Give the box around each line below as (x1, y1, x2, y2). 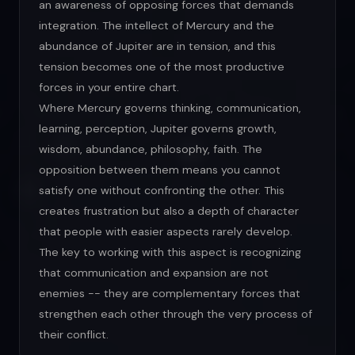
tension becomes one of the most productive (39, 59, 284, 74)
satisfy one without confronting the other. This (39, 183, 284, 198)
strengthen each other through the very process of (39, 307, 312, 322)
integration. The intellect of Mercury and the (39, 18, 274, 33)
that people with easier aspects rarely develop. (39, 224, 292, 239)
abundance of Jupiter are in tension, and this (39, 39, 276, 54)
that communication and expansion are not (39, 265, 269, 281)
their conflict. (39, 327, 109, 342)
